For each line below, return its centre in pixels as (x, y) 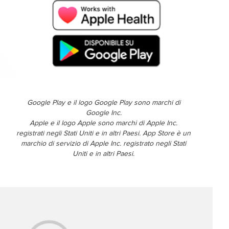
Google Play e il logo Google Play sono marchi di (104, 103)
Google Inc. (104, 113)
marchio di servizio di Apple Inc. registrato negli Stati (104, 144)
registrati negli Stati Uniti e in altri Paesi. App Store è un (104, 134)
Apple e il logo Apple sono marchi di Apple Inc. (104, 123)
